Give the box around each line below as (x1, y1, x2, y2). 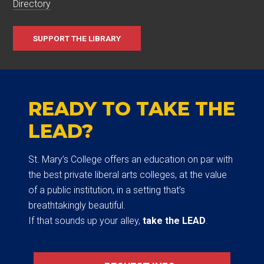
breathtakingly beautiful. (28, 199, 126, 211)
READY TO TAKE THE (28, 97, 235, 120)
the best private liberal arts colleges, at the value (28, 169, 227, 180)
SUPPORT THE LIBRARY (33, 33, 121, 43)
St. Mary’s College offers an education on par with (28, 153, 233, 165)
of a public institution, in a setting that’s (28, 184, 185, 196)
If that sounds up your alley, (28, 214, 143, 226)
